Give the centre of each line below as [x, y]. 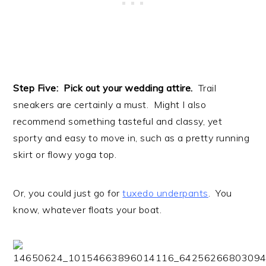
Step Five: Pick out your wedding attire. [104, 88]
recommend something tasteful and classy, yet [118, 121]
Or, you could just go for [68, 193]
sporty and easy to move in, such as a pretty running [132, 137]
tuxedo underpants [165, 193]
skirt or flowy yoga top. [65, 154]
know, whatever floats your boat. [88, 209]
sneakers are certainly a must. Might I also [110, 104]
